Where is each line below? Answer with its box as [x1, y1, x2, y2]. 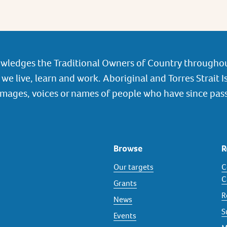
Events [113, 210, 136, 221]
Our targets [113, 162, 154, 172]
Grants [113, 178, 137, 188]
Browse [113, 142, 142, 154]
